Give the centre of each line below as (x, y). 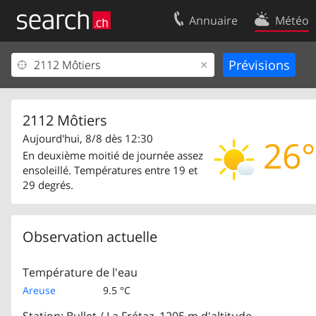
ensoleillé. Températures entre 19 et (110, 170)
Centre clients (53, 88)
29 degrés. (48, 185)
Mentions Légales (61, 111)
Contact (273, 65)
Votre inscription (59, 65)
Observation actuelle (90, 237)
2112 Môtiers (65, 121)
